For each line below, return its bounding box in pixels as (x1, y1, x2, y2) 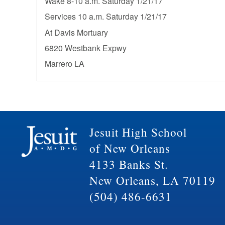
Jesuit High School (89, 124, 187, 140)
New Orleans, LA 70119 (89, 172, 215, 188)
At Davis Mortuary (44, 26, 108, 38)
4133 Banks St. (89, 156, 168, 172)
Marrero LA (44, 57, 84, 69)
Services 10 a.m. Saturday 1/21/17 (44, 11, 167, 23)
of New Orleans (89, 140, 170, 156)
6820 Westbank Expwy (44, 42, 127, 54)
